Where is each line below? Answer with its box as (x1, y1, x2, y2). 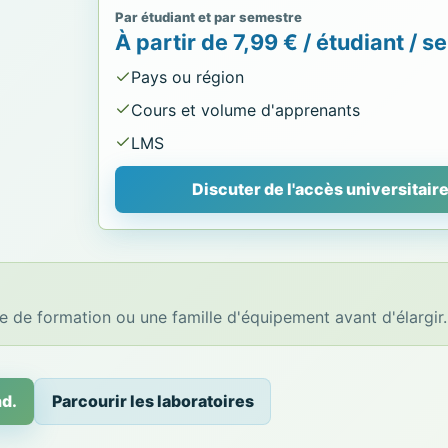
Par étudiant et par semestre (115, 9, 303, 26)
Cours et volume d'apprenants (131, 100, 361, 121)
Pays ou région (131, 67, 245, 88)
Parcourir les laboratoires (51, 391, 254, 412)
